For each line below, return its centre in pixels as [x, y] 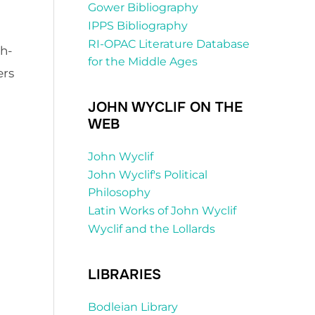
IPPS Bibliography [138, 26]
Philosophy [119, 193]
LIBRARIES [124, 275]
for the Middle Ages [143, 62]
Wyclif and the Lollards [152, 229]
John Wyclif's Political [148, 175]
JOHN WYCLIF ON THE [165, 108]
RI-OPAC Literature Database [169, 44]
